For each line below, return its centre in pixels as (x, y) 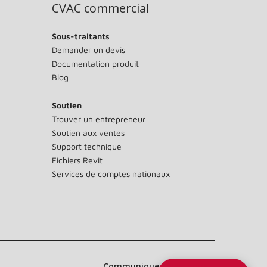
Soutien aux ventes (88, 133)
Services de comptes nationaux (111, 174)
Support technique (86, 146)
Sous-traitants (80, 36)
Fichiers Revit (77, 160)
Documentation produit (95, 63)
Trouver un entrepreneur (98, 119)
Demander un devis (88, 50)
